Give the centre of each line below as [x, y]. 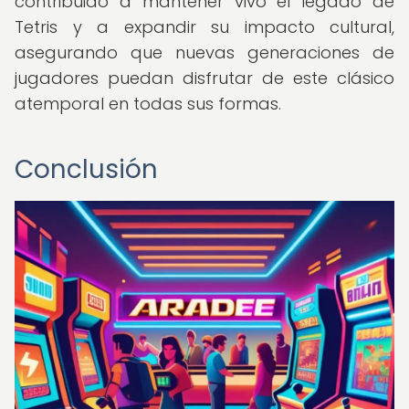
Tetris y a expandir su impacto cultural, [204, 27]
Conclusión [86, 169]
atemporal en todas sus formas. [148, 104]
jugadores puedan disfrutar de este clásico [204, 78]
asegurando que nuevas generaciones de [204, 52]
